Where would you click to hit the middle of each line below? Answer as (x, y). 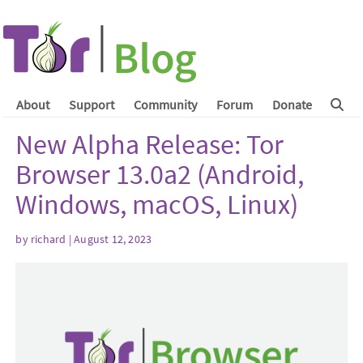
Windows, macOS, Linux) (157, 204)
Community (165, 105)
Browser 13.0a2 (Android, (160, 174)
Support (91, 105)
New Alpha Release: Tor (150, 144)
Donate (292, 105)
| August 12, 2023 (109, 239)
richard (49, 239)
